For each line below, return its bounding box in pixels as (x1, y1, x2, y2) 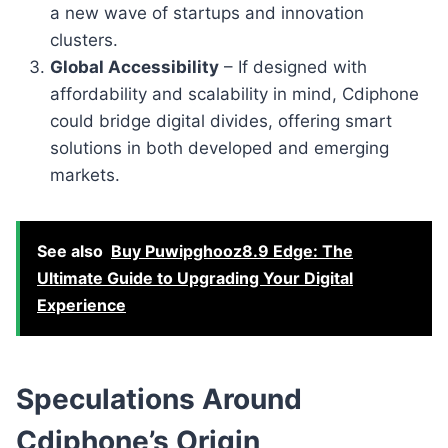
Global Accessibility (50, 56, 219, 77)
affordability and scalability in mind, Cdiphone (50, 83, 419, 104)
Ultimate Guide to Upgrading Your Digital (37, 267, 353, 288)
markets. (50, 164, 120, 185)
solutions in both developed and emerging (50, 137, 389, 158)
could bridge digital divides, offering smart (50, 110, 392, 131)
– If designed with (219, 56, 367, 77)
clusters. (50, 29, 118, 50)
